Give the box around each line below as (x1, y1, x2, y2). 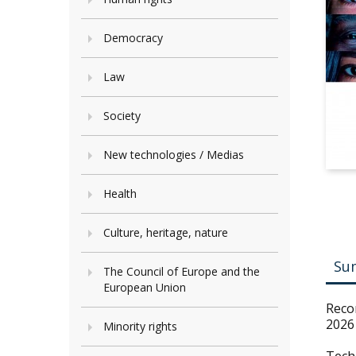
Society (103, 108, 141, 123)
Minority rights (103, 319, 177, 334)
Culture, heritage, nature (103, 225, 228, 240)
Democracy (103, 30, 163, 45)
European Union (103, 280, 186, 295)
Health (103, 186, 137, 201)
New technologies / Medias (103, 147, 244, 162)
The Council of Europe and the (103, 264, 260, 279)
